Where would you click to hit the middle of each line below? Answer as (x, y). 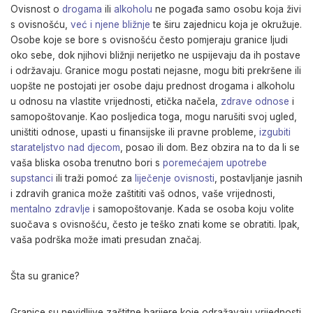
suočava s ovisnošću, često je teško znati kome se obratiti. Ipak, (155, 224)
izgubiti (275, 132)
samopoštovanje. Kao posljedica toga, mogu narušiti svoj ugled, (154, 117)
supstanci (32, 178)
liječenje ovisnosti (175, 178)
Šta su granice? (45, 276)
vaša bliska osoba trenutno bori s (87, 163)
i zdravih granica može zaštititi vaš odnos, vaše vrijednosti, (143, 194)
